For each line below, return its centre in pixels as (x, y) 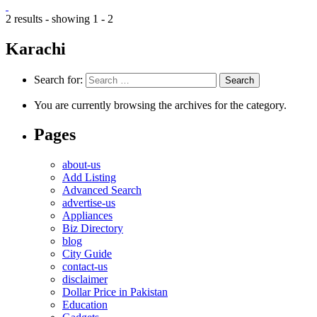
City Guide (87, 254)
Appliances (87, 216)
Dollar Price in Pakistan (115, 292)
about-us (81, 165)
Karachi (36, 48)
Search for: (58, 79)
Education (85, 305)
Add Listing (89, 178)
